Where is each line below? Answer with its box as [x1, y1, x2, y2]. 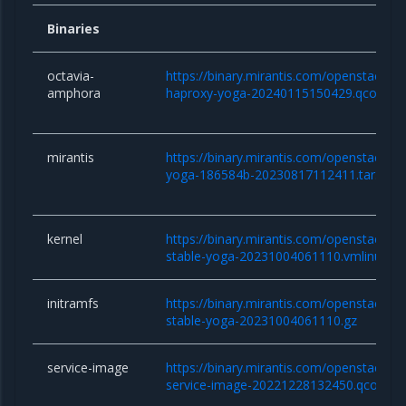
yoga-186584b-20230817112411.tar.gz [166, 166, 392, 184]
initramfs [47, 295, 100, 313]
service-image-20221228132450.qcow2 [166, 376, 396, 394]
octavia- [47, 67, 95, 85]
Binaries [47, 20, 101, 38]
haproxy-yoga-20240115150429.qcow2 [166, 84, 395, 102]
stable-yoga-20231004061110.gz [166, 312, 358, 330]
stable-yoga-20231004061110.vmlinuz [166, 247, 389, 266]
